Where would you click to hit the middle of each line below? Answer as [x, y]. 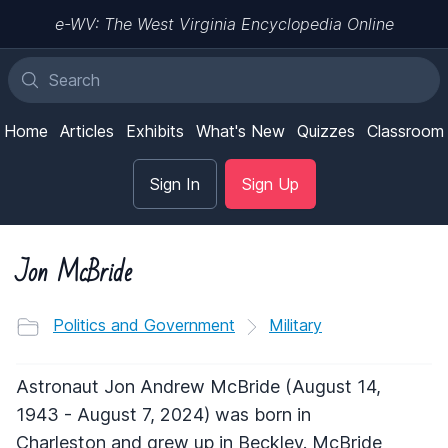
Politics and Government [144, 325]
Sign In [174, 184]
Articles [87, 131]
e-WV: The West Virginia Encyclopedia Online [224, 24]
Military [295, 325]
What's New [240, 131]
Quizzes [326, 131]
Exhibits [155, 131]
